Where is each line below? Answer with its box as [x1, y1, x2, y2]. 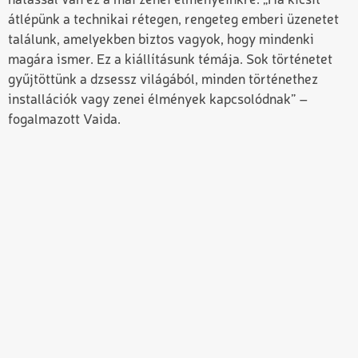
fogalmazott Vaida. [8, 113, 121, 127]
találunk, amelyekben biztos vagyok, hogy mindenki [8, 33, 314, 47]
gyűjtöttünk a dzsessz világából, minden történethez [8, 73, 318, 87]
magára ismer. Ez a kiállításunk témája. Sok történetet [8, 53, 332, 67]
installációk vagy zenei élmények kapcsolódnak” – [8, 93, 308, 107]
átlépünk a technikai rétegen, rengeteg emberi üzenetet [8, 13, 339, 27]
